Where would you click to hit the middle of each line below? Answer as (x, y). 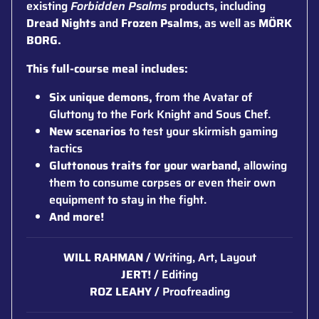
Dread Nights (61, 23)
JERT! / (141, 274)
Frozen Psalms (160, 23)
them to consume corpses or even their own (162, 182)
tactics (66, 148)
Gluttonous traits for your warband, (146, 165)
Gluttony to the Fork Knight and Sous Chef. (160, 114)
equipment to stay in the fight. (128, 199)
